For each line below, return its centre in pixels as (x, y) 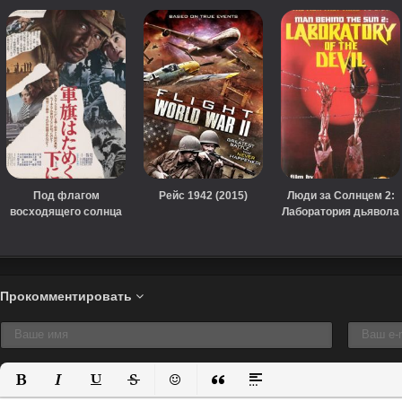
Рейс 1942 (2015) (203, 195)
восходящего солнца (66, 211)
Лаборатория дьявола (341, 211)
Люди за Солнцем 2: (341, 195)
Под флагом (66, 195)
